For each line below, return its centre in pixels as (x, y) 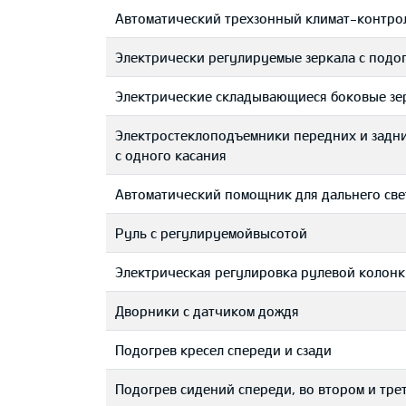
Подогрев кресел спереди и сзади (223, 350)
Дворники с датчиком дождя (207, 311)
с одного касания (171, 155)
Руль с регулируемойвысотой (211, 233)
